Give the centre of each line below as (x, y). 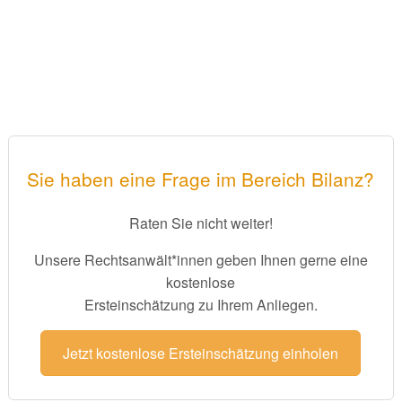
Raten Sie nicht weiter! (201, 223)
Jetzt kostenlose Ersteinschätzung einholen (201, 354)
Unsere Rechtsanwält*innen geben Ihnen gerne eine (201, 260)
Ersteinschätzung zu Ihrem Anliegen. (201, 305)
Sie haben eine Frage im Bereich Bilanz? (201, 178)
